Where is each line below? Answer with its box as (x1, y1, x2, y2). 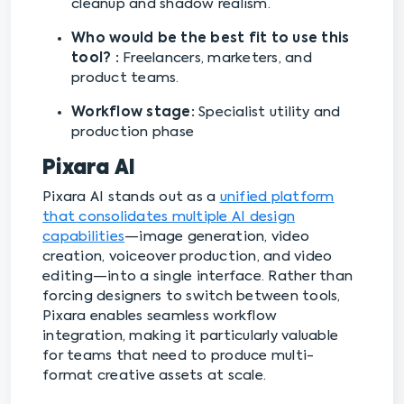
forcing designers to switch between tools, (42, 289, 341, 304)
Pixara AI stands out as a (42, 190, 220, 205)
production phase (71, 125, 194, 140)
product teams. (71, 71, 179, 86)
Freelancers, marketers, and (123, 51, 312, 66)
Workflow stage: (71, 106, 198, 120)
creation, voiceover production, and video (42, 250, 333, 264)
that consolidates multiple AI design (42, 210, 295, 225)
